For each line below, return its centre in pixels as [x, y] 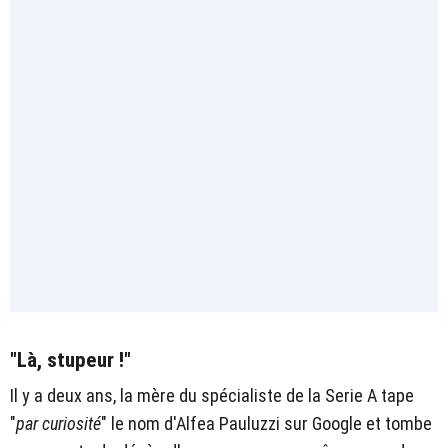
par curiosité [58, 423]
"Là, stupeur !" [70, 359]
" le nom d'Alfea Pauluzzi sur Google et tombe [266, 423]
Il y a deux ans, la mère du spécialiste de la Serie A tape [212, 395]
